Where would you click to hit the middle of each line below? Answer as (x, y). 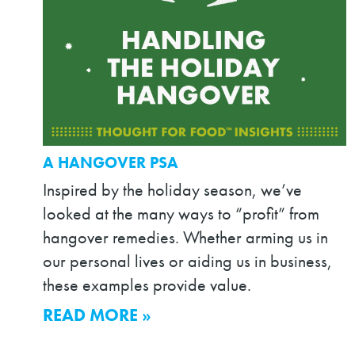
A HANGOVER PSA (110, 163)
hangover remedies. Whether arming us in (185, 237)
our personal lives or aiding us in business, (187, 261)
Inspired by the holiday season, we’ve (172, 190)
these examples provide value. (147, 285)
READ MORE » (97, 315)
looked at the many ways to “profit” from (181, 214)
